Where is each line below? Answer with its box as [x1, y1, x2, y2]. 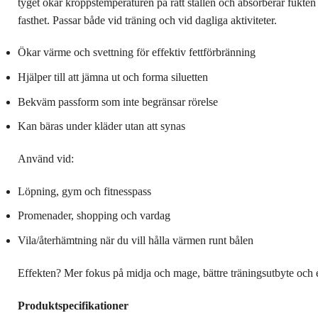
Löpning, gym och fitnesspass [18, 185, 151, 197]
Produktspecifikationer [18, 299, 128, 312]
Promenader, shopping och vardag [18, 209, 170, 222]
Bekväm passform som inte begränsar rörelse [18, 95, 218, 108]
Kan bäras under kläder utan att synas [18, 120, 185, 133]
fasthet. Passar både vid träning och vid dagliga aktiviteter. [18, 13, 277, 26]
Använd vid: [18, 153, 74, 165]
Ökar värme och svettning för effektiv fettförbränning [18, 46, 256, 59]
